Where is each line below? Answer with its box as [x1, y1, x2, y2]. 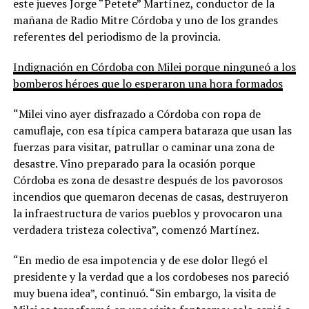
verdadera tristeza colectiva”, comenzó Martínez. [12, 222, 259, 238]
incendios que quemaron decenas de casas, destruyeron [12, 189, 288, 205]
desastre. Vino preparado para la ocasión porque [12, 156, 255, 172]
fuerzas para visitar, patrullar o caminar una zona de [12, 139, 275, 155]
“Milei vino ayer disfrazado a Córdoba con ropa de [12, 106, 261, 122]
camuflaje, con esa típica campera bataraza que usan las [12, 123, 292, 139]
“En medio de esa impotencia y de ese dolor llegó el [12, 252, 268, 268]
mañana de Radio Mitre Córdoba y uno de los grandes [12, 12, 278, 28]
